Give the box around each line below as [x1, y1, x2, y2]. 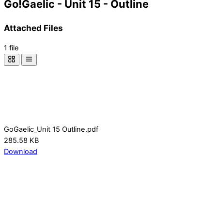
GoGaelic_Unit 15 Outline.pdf [4, 124, 98, 134]
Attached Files [4, 22, 63, 33]
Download [4, 147, 37, 156]
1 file [4, 43, 19, 52]
